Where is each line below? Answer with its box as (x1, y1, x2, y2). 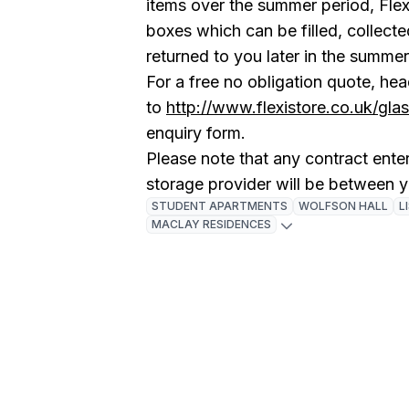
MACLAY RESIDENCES (152, 217, 271, 231)
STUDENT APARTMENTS (152, 199, 288, 213)
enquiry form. (146, 123, 250, 142)
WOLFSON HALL (299, 199, 388, 213)
